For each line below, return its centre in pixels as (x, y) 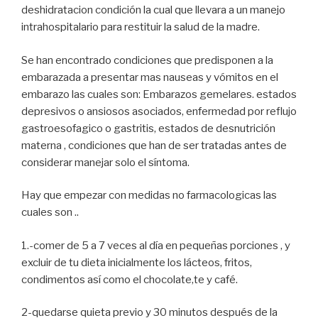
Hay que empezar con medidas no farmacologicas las (149, 196)
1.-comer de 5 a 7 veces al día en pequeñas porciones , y (156, 245)
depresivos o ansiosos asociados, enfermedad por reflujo (159, 111)
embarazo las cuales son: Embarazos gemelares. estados (159, 94)
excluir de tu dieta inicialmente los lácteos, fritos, (137, 262)
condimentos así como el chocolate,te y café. (130, 279)
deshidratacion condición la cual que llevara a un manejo (153, 10)
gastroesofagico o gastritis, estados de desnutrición (148, 128)
